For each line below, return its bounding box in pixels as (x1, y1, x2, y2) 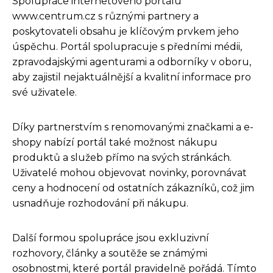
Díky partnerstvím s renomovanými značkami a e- (12, 121, 253, 133)
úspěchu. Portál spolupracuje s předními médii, (12, 40, 242, 52)
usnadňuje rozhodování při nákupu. (12, 197, 188, 209)
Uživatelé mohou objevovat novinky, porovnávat (12, 166, 247, 179)
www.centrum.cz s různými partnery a (12, 10, 199, 22)
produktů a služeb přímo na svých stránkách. (12, 151, 232, 163)
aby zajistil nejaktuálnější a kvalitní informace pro (12, 71, 251, 83)
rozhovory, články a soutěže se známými (12, 247, 207, 259)
